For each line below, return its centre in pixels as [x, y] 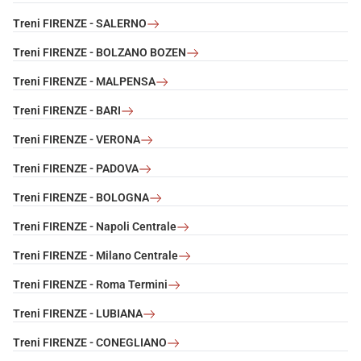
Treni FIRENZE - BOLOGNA [81, 198]
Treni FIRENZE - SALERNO [80, 24]
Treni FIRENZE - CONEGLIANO [90, 343]
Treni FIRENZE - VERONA [77, 140]
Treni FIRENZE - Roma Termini [90, 285]
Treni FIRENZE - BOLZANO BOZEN [100, 53]
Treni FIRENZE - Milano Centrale [95, 256]
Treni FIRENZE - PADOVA [76, 169]
